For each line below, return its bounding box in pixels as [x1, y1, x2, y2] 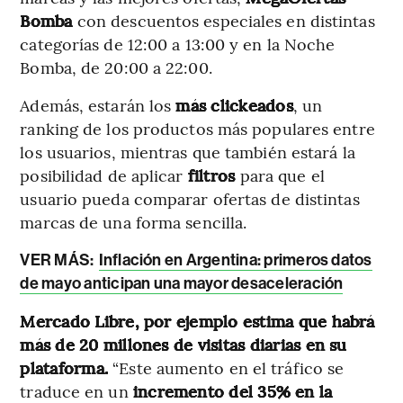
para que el [239, 163, 325, 186]
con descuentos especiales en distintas [76, 8, 375, 31]
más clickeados [175, 93, 293, 116]
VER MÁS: [20, 249, 97, 270]
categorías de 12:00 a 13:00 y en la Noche [20, 31, 336, 55]
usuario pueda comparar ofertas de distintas [20, 186, 360, 210]
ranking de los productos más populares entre [20, 116, 375, 139]
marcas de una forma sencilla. [20, 210, 247, 233]
